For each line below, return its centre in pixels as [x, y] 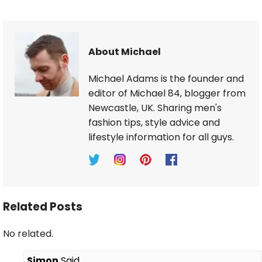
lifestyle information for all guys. [161, 137]
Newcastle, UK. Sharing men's [155, 108]
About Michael [125, 51]
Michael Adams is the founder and [166, 79]
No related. [28, 233]
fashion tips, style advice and [154, 123]
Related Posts [43, 206]
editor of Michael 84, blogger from [167, 94]
